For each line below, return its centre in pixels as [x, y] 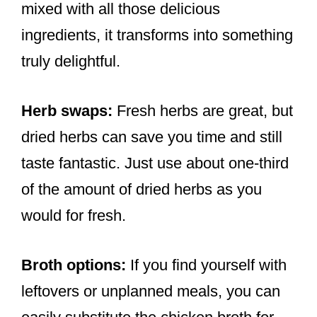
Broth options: [74, 265]
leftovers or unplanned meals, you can [151, 292]
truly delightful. [71, 62]
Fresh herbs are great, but [203, 111]
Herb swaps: [67, 111]
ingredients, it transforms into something [157, 35]
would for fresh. [74, 216]
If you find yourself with [206, 265]
